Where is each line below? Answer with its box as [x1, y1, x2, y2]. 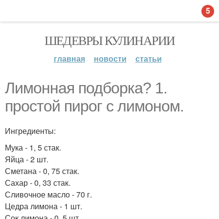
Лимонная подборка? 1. [5, 79, 167, 97]
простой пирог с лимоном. [5, 97, 184, 115]
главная [53, 53, 85, 64]
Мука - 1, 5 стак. [5, 142, 61, 153]
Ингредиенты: [5, 125, 56, 136]
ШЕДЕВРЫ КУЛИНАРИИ [44, 32, 175, 48]
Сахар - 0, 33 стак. [5, 177, 70, 188]
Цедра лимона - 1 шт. [5, 200, 82, 212]
